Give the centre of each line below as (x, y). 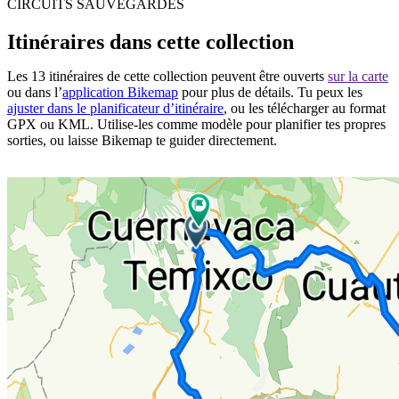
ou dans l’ (35, 92)
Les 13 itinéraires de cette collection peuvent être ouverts (167, 76)
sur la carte (358, 76)
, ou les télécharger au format (305, 108)
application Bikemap (120, 92)
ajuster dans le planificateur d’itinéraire (115, 108)
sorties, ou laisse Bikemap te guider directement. (142, 140)
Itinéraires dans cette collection (151, 41)
